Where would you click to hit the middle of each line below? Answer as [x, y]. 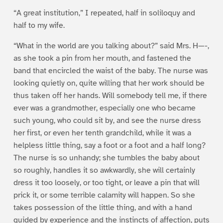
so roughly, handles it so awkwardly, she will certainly [104, 170]
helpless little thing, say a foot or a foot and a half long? [109, 145]
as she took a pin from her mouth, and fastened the [102, 58]
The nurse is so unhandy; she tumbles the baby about [106, 158]
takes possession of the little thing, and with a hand [103, 207]
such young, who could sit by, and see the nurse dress [107, 120]
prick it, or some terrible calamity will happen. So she [104, 195]
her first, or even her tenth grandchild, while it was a [102, 133]
